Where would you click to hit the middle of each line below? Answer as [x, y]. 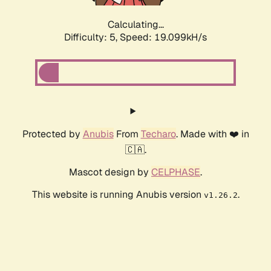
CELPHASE [176, 172]
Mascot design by [110, 172]
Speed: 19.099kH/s [163, 38]
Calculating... [135, 25]
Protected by [52, 134]
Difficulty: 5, [92, 38]
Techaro [158, 134]
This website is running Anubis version [118, 195]
